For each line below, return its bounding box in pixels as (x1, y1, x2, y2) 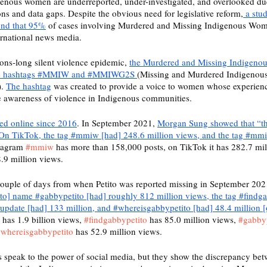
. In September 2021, (77, 117, 157, 129)
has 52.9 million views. (73, 225, 164, 238)
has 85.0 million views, (147, 213, 238, 226)
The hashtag (6, 80, 51, 92)
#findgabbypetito (84, 213, 147, 226)
